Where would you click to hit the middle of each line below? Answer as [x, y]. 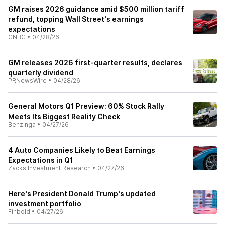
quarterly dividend [41, 73]
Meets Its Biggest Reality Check [64, 116]
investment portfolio [45, 204]
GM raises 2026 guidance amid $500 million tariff [96, 9]
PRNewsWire [27, 81]
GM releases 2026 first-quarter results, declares [95, 63]
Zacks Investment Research [49, 168]
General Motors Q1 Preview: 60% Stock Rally [86, 106]
